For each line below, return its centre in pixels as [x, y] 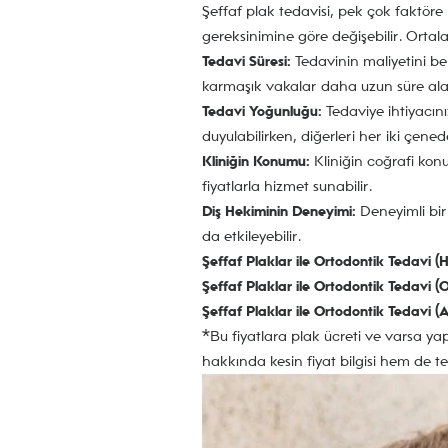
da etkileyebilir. [251, 235]
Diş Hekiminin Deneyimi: [279, 210]
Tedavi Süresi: [246, 60]
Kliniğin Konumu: [256, 160]
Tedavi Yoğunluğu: [262, 110]
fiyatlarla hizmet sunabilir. [287, 185]
